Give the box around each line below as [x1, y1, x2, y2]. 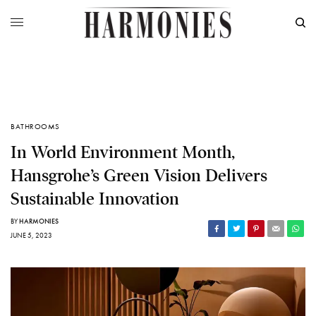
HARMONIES [19, 217, 59, 226]
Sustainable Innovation [11, 188, 179, 210]
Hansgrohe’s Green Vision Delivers [11, 165, 267, 187]
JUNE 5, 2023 [11, 231, 52, 241]
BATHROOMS [11, 121, 60, 132]
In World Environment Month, [11, 142, 235, 164]
